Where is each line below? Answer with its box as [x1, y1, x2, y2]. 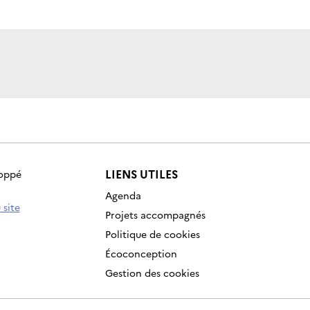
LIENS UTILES [104, 166, 178, 182]
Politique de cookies [104, 227, 200, 241]
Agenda [104, 188, 141, 203]
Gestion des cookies [104, 266, 199, 280]
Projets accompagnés [104, 208, 206, 222]
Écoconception [104, 246, 177, 261]
